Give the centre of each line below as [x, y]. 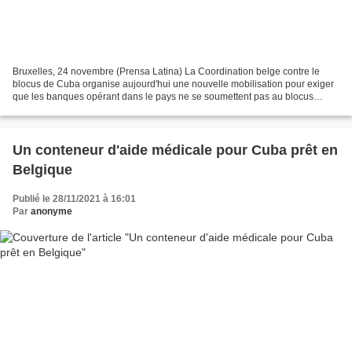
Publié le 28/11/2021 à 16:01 [74, 199]
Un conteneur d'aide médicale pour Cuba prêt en [175, 150]
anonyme [51, 212]
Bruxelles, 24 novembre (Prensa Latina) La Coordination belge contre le [166, 72]
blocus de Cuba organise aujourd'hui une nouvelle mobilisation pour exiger [173, 84]
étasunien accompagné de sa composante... [107, 110]
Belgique [42, 170]
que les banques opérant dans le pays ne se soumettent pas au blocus [163, 97]
